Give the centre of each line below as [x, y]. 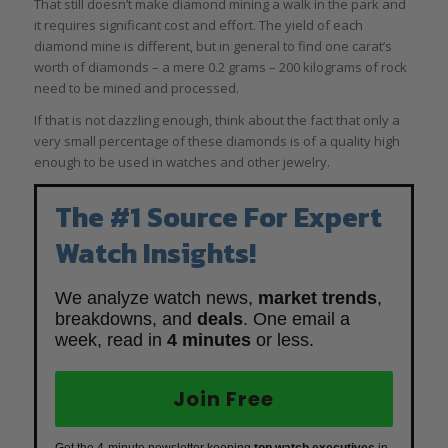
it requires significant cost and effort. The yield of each [198, 25]
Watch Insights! [155, 253]
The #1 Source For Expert [218, 217]
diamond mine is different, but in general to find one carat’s [212, 46]
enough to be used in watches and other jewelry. [181, 162]
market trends [317, 298]
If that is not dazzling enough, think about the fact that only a [216, 120]
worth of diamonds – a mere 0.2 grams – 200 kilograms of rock [220, 67]
